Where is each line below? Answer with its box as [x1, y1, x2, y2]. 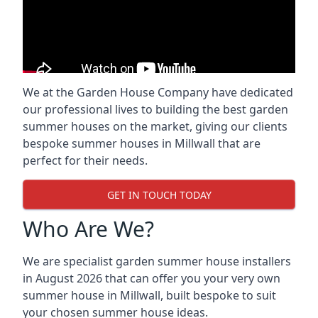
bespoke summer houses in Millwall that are [23, 136, 261, 151]
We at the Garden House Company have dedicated [23, 84, 293, 100]
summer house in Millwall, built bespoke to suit [23, 287, 276, 303]
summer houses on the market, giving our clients [23, 119, 287, 134]
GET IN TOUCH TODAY [106, 187, 212, 202]
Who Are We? [23, 214, 154, 243]
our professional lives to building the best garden [23, 102, 288, 117]
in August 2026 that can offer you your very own [23, 270, 280, 286]
